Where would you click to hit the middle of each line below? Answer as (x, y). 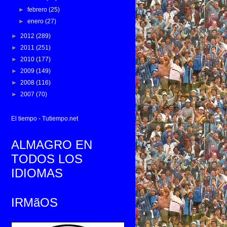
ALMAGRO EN (52, 145)
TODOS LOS (47, 159)
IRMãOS (34, 202)
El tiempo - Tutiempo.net (45, 119)
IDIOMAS (37, 173)
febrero (38, 10)
